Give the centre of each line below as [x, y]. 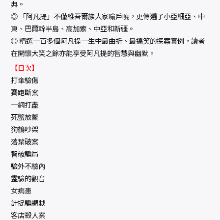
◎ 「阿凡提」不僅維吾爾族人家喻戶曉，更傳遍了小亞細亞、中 [108, 16]
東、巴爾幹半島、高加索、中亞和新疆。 [73, 28]
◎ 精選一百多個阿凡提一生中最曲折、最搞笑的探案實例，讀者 [108, 41]
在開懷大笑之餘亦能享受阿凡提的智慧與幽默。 [83, 53]
